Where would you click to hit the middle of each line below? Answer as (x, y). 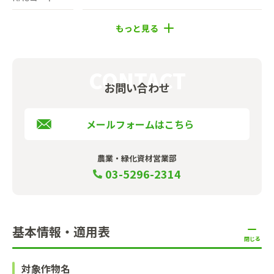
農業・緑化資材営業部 (137, 158)
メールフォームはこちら (140, 124)
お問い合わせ (137, 87)
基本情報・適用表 (61, 231)
